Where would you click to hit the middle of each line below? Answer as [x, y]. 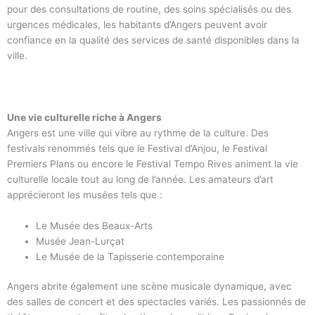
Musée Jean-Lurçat [82, 241]
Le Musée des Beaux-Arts [95, 225]
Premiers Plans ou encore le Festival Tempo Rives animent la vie [153, 163]
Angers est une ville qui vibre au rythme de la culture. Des [138, 133]
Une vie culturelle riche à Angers [84, 117]
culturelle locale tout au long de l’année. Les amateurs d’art [140, 179]
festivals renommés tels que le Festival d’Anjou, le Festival [137, 148]
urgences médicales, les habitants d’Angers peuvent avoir [137, 24]
